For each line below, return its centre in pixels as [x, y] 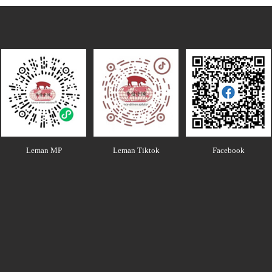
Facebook [228, 150]
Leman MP [44, 150]
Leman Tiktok [136, 150]
